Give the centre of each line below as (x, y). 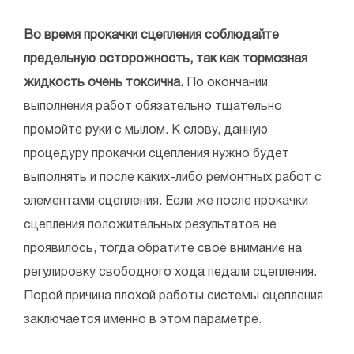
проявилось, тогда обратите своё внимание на (163, 249)
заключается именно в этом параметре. (143, 320)
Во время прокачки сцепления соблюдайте (151, 36)
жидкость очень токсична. (104, 83)
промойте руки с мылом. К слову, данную (146, 131)
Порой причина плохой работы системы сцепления (173, 297)
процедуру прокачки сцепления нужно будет (156, 154)
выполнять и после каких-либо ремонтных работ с (173, 178)
